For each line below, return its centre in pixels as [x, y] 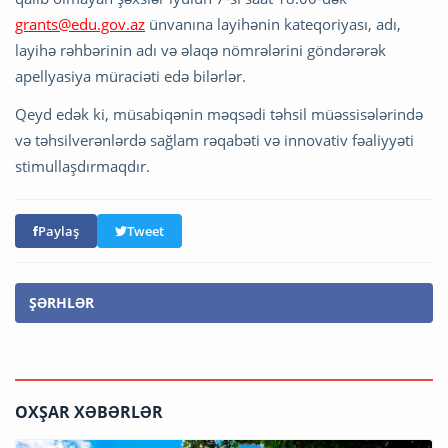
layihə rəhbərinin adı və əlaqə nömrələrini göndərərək [200, 49]
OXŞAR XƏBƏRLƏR [89, 411]
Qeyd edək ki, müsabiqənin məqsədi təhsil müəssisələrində [219, 113]
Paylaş [58, 230]
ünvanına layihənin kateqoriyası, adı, [273, 23]
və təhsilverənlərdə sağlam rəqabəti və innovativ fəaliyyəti [214, 139]
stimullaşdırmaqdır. [84, 165]
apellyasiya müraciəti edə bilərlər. [132, 75]
